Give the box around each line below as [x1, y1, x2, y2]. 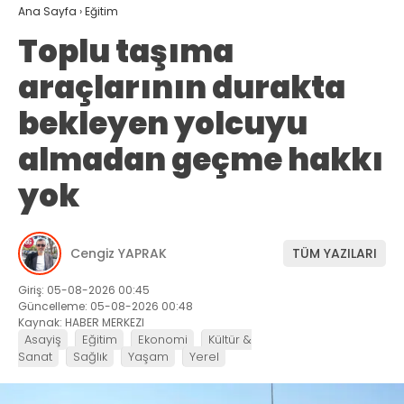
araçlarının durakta [18, 66, 345, 110]
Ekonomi [138, 331, 188, 349]
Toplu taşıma [18, 30, 234, 74]
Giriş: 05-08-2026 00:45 [18, 282, 150, 298]
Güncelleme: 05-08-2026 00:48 [18, 298, 193, 315]
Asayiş [24, 331, 61, 349]
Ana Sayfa [18, 4, 77, 20]
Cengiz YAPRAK [70, 243, 167, 262]
